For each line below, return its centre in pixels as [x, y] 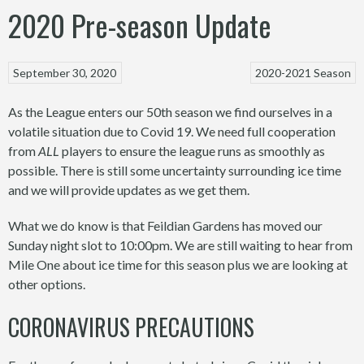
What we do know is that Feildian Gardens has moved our [165, 225]
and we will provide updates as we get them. [129, 189]
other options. [47, 284]
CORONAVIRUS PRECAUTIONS [131, 327]
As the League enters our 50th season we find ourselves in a [170, 111]
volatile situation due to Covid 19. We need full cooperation [172, 131]
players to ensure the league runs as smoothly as [192, 150]
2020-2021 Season [303, 73]
